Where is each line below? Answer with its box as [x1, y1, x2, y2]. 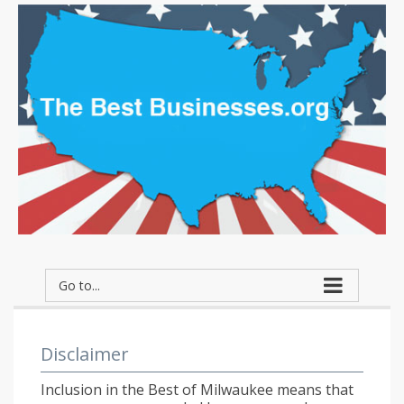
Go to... [59, 277, 100, 294]
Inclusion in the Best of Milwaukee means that [41, 380, 353, 399]
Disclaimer [41, 342, 129, 366]
